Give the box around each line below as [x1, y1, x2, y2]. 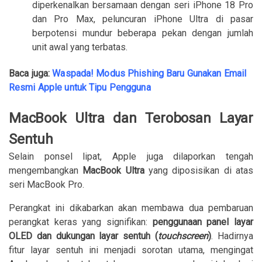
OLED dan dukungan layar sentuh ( [9, 230, 158, 242]
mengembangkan [9, 164, 83, 176]
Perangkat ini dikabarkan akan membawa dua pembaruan [9, 202, 253, 213]
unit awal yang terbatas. [32, 42, 127, 53]
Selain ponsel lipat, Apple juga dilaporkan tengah [9, 150, 253, 162]
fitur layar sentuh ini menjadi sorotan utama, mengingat [9, 244, 253, 256]
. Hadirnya [211, 230, 254, 242]
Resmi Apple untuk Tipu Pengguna [9, 82, 151, 94]
